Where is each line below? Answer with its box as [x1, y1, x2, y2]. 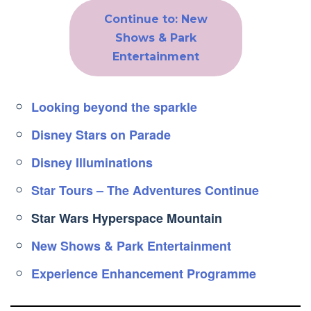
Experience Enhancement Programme [31, 264, 256, 283]
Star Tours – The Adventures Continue [31, 181, 259, 200]
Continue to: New [103, 12, 208, 26]
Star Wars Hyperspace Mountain [31, 209, 222, 228]
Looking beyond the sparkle [31, 98, 197, 117]
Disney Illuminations [31, 153, 153, 172]
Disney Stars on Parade [31, 126, 171, 144]
